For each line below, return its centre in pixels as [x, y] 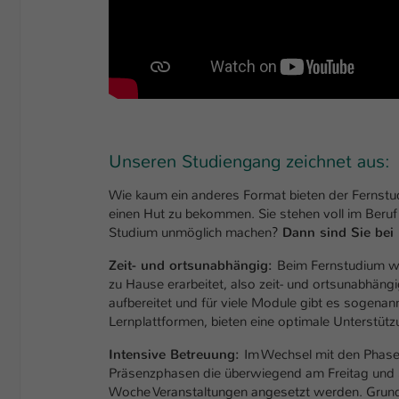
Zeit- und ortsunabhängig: [193, 266]
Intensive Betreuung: [176, 355]
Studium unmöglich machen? [195, 233]
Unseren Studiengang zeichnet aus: [249, 162]
